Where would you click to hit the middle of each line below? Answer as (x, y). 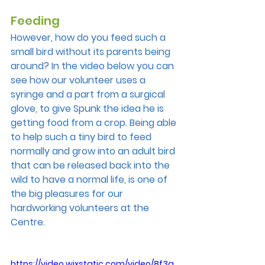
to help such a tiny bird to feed (82, 137)
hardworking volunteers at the (81, 208)
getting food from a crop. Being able (95, 122)
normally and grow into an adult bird (94, 151)
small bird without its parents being (92, 51)
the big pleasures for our (68, 193)
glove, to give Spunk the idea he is (88, 108)
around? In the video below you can (93, 66)
